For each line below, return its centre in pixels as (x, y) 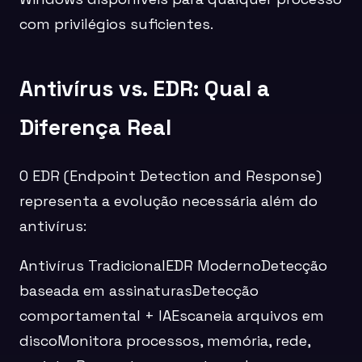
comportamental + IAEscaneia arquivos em (172, 316)
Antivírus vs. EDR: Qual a (145, 88)
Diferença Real (95, 127)
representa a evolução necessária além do (168, 201)
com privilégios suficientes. (116, 24)
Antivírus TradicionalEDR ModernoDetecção (173, 266)
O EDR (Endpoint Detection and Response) (170, 176)
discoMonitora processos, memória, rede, (165, 341)
